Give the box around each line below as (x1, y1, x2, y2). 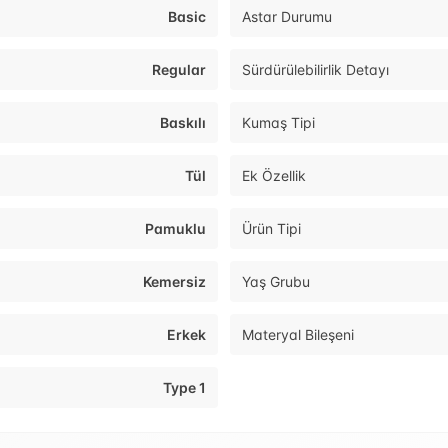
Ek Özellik (242, 167, 306, 185)
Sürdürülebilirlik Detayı (242, 61, 389, 79)
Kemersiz (143, 273, 206, 291)
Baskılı (160, 114, 206, 132)
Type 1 (163, 379, 206, 397)
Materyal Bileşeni (242, 326, 354, 344)
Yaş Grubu (242, 273, 310, 291)
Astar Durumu (242, 8, 332, 26)
